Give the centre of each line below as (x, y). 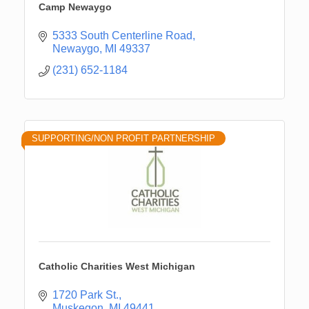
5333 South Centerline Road (122, 35)
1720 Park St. (86, 295)
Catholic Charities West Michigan (117, 266)
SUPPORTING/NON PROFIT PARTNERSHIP (123, 138)
